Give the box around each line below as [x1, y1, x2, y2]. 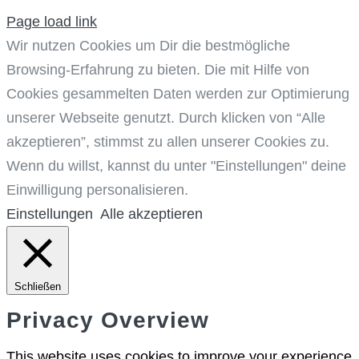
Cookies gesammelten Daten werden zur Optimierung [6, 86, 349, 103]
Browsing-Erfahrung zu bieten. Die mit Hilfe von [6, 62, 309, 79]
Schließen [14, 280, 61, 293]
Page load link [6, 14, 97, 30]
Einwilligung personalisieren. [6, 182, 188, 199]
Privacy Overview [6, 307, 209, 333]
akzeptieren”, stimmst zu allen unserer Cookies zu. [6, 134, 329, 151]
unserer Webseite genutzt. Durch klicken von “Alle [6, 110, 325, 127]
